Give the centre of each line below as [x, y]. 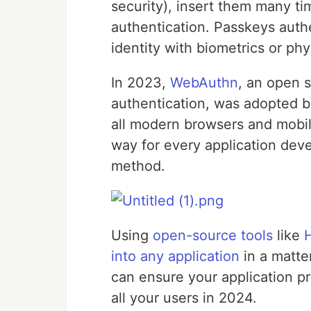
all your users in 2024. [184, 298]
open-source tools [213, 236]
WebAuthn [204, 83]
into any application [175, 257]
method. [138, 166]
